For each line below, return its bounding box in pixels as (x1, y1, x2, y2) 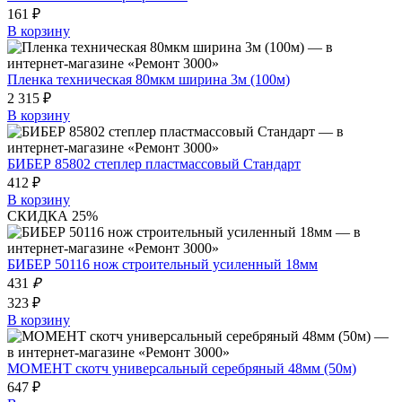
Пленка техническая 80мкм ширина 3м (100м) (7, 71, 290, 87)
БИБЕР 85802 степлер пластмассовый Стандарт (7, 155, 301, 171)
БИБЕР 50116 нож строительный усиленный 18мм (7, 256, 318, 272)
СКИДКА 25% (7, 207, 98, 223)
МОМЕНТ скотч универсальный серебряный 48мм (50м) (7, 360, 356, 376)
